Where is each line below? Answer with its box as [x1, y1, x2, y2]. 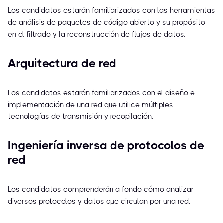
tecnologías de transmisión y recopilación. [8, 112, 153, 121]
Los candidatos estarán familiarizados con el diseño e [8, 88, 195, 98]
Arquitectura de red [8, 56, 116, 71]
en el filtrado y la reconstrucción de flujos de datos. [8, 30, 185, 39]
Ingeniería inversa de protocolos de [8, 138, 204, 153]
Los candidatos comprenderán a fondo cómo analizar [8, 185, 194, 194]
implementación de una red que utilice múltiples [8, 100, 173, 110]
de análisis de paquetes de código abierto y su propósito [8, 18, 205, 27]
